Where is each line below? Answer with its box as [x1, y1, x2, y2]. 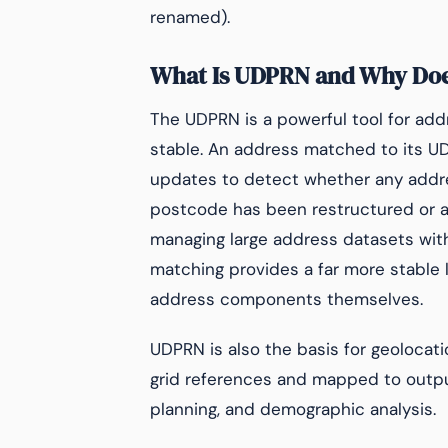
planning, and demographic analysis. [150, 398, 436, 420]
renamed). [150, 6, 230, 28]
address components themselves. [150, 288, 423, 310]
